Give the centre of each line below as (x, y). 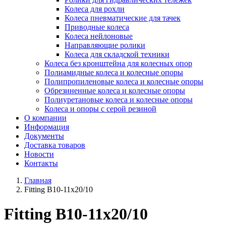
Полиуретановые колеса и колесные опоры (119, 99)
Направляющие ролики (105, 45)
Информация (47, 127)
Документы (44, 136)
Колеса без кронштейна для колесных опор (118, 63)
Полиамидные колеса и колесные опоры (114, 72)
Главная (38, 180)
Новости (39, 154)
